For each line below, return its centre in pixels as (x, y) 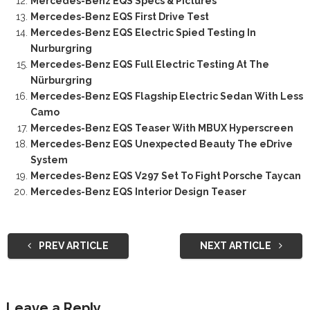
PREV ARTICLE (72, 245)
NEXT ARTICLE (237, 245)
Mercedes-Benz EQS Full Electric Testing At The (149, 64)
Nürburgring (61, 80)
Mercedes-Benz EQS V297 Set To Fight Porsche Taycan (165, 175)
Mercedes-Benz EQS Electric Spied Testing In (143, 32)
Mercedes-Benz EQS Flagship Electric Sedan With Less (166, 96)
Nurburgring (61, 48)
